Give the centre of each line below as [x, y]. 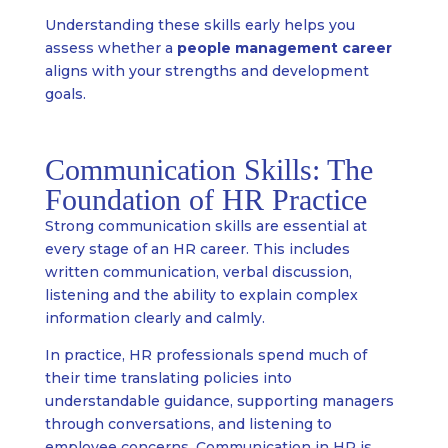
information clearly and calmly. [154, 318]
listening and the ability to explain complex [201, 295]
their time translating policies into [168, 378]
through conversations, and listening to [188, 424]
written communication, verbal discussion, [198, 272]
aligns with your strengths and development [206, 71]
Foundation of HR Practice [205, 200]
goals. [65, 94]
